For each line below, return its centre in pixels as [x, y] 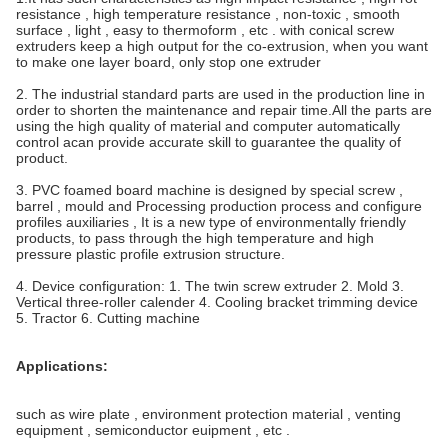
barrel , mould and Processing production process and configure [219, 206]
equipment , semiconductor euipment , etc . [153, 430]
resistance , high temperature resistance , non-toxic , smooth [208, 14]
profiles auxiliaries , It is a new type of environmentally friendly [211, 222]
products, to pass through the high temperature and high [195, 238]
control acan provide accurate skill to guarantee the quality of [208, 142]
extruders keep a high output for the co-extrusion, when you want [222, 46]
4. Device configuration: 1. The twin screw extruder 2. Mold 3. [210, 286]
